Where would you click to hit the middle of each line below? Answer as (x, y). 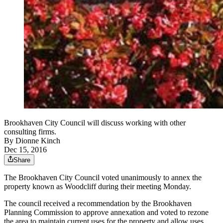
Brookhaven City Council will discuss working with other (95, 123)
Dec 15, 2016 (25, 150)
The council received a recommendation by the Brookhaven (98, 204)
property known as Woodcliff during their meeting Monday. (98, 187)
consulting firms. (30, 132)
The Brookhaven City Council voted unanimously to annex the (103, 178)
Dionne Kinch (38, 141)
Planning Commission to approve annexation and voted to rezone (106, 213)
